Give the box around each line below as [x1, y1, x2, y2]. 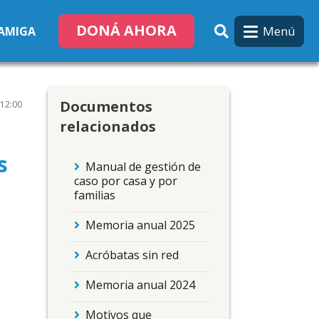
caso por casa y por [74, 173, 177, 189]
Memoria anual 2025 [85, 217, 195, 234]
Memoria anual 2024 [85, 276, 195, 293]
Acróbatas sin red [85, 246, 179, 263]
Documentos [60, 97, 152, 117]
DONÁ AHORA [75, 20, 177, 40]
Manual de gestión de [85, 159, 201, 175]
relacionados [60, 117, 156, 137]
